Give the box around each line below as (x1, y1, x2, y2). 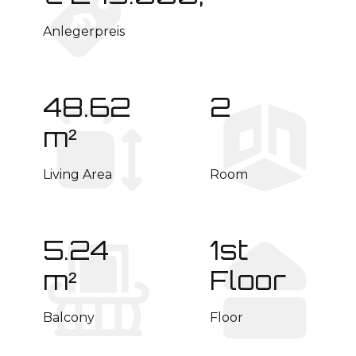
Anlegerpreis (43, 23, 126, 39)
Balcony (43, 309, 95, 325)
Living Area (43, 166, 113, 182)
